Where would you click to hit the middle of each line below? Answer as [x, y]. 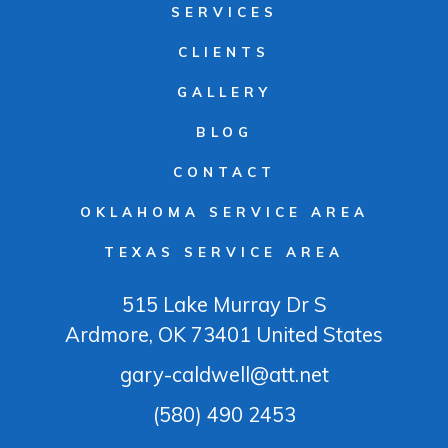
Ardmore [107, 334]
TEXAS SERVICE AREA [224, 251]
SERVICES [224, 11]
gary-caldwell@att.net [224, 374]
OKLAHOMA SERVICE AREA [224, 211]
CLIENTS [224, 51]
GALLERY [224, 91]
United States [317, 334]
